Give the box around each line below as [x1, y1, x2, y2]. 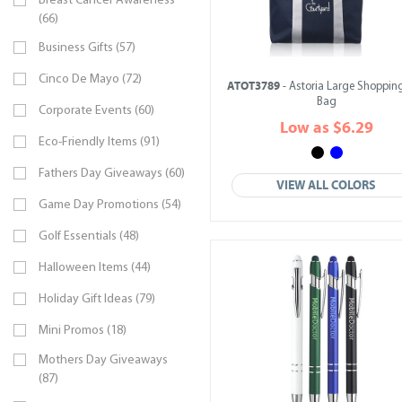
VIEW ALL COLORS [276, 178, 377, 193]
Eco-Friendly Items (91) [39, 135, 160, 149]
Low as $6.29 [280, 118, 373, 137]
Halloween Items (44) [39, 261, 151, 275]
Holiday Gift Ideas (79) [39, 293, 155, 306]
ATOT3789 [227, 79, 280, 93]
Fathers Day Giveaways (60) [39, 167, 185, 180]
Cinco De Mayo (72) [39, 73, 142, 86]
